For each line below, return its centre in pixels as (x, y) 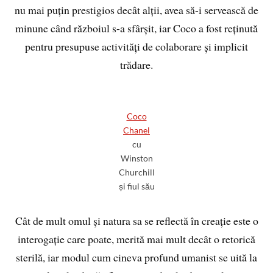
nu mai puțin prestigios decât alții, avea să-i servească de (136, 10)
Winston (136, 158)
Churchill (136, 172)
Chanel (136, 130)
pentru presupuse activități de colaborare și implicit (136, 47)
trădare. (136, 65)
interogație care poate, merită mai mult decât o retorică (136, 239)
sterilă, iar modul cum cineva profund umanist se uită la (136, 257)
